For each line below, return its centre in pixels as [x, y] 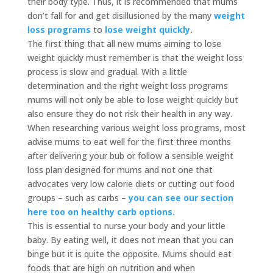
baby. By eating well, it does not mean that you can [130, 240]
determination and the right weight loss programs [127, 86]
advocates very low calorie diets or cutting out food [131, 184]
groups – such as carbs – [78, 198]
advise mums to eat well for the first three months [129, 142]
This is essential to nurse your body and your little [126, 226]
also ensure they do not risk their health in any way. [129, 114]
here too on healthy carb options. [101, 212]
